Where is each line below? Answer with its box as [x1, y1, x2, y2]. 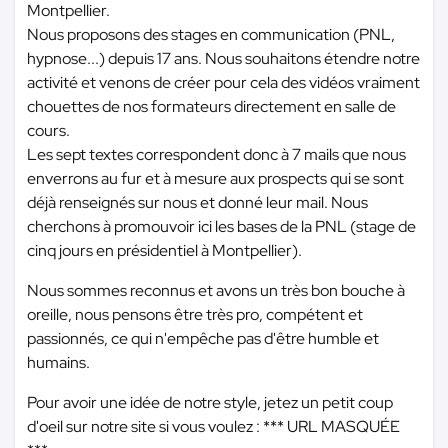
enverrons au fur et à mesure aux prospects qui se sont [27, 168, 404, 189]
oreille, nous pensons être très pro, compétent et [27, 304, 363, 325]
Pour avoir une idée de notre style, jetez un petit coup [27, 392, 393, 413]
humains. [27, 352, 90, 373]
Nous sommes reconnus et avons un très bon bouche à [27, 280, 405, 301]
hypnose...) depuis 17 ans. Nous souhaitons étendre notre [27, 48, 420, 69]
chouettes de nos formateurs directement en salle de [27, 96, 396, 117]
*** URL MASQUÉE [263, 416, 400, 437]
